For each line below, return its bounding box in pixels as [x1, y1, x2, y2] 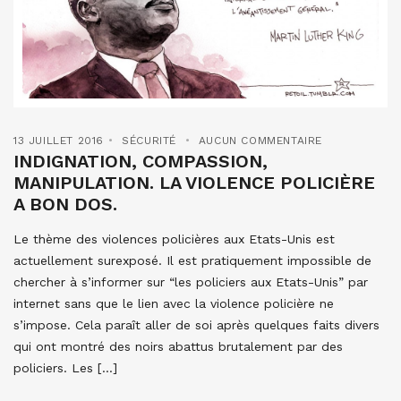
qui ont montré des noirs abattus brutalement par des [13, 338, 343, 354]
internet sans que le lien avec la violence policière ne [13, 295, 334, 311]
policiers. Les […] [13, 360, 117, 375]
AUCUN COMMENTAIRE [198, 133, 323, 147]
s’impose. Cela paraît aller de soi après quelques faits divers [13, 317, 380, 332]
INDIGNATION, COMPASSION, [13, 149, 268, 172]
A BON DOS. [13, 192, 117, 215]
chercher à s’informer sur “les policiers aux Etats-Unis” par [13, 274, 368, 289]
